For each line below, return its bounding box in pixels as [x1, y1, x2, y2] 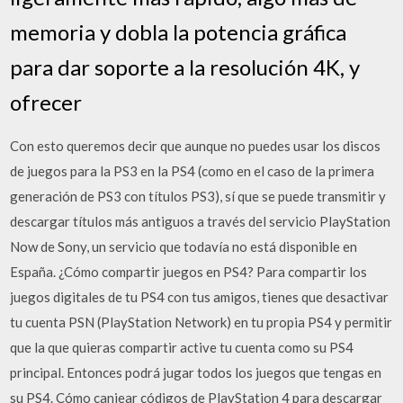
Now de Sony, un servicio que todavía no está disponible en [10, 237, 358, 255]
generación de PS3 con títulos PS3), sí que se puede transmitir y [10, 187, 387, 204]
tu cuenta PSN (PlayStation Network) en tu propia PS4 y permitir [10, 313, 393, 330]
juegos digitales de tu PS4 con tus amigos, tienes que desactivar [10, 288, 390, 305]
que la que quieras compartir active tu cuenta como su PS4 [10, 338, 354, 355]
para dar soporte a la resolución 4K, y [10, 53, 361, 80]
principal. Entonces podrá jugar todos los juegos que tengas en [10, 363, 382, 381]
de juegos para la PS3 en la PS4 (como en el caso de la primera [10, 162, 375, 179]
